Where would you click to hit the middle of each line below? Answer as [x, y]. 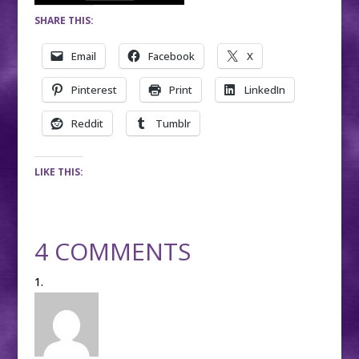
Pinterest [94, 90]
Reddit [87, 123]
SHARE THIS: [64, 20]
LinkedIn [264, 90]
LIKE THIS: [58, 172]
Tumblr [173, 123]
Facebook [171, 56]
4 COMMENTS [112, 251]
